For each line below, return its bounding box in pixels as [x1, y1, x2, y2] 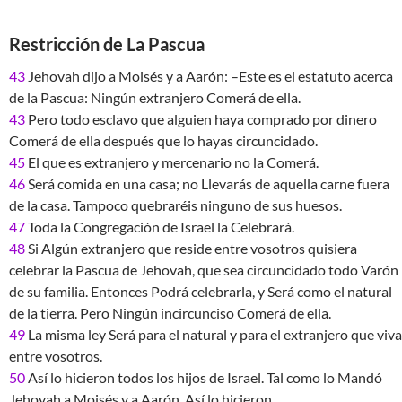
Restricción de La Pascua [9, 33, 205, 55]
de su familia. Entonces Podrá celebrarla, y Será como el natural [9, 283, 392, 300]
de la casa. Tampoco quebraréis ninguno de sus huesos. [9, 197, 342, 214]
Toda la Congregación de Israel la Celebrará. [25, 218, 294, 235]
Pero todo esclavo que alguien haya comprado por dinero [25, 110, 377, 127]
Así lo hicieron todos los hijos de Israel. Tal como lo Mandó [25, 369, 382, 386]
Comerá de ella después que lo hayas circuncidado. [9, 132, 318, 149]
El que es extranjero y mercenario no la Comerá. [25, 153, 319, 170]
